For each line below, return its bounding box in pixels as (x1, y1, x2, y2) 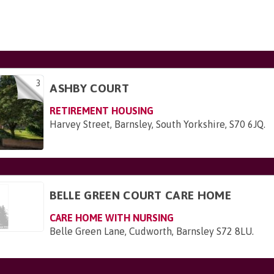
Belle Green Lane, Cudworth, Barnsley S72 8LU (50, 225, 253, 237)
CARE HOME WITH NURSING (50, 212, 174, 223)
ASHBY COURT (50, 81, 129, 95)
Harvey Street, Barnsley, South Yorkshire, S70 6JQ (50, 119, 264, 130)
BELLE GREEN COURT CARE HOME (50, 188, 232, 202)
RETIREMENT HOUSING (50, 105, 154, 116)
